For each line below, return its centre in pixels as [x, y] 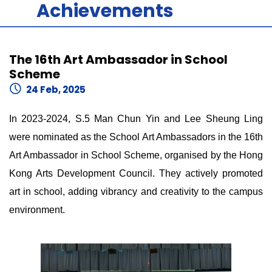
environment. [37, 210]
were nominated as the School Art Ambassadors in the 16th [136, 137]
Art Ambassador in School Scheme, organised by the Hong [136, 155]
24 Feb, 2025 [56, 90]
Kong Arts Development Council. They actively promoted [136, 173]
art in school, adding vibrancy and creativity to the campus [136, 192]
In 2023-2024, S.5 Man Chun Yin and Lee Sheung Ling [136, 119]
